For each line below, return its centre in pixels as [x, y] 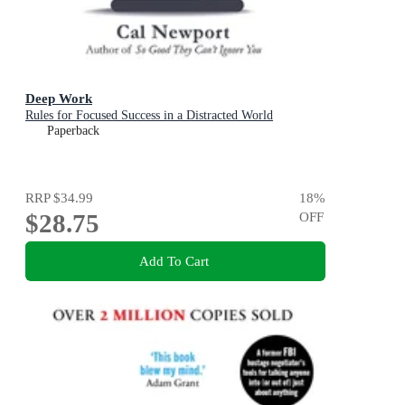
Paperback [73, 130]
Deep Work [59, 98]
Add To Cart [174, 261]
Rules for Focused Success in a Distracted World [149, 115]
